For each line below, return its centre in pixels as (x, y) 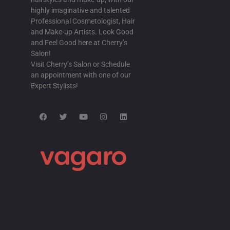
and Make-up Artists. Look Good (82, 32)
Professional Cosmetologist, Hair (83, 21)
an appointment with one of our (81, 75)
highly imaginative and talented (80, 11)
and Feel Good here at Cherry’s (79, 43)
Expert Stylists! (54, 86)
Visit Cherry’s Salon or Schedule (80, 64)
